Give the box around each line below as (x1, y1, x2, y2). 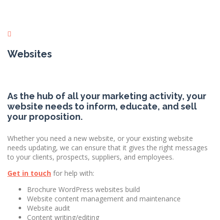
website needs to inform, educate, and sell (7, 101, 197, 112)
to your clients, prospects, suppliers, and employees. (7, 152, 174, 162)
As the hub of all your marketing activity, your (7, 91, 206, 102)
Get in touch (7, 168, 51, 178)
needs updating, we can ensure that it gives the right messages (7, 143, 208, 153)
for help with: (51, 168, 94, 178)
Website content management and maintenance (27, 194, 181, 204)
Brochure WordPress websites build (27, 185, 140, 194)
